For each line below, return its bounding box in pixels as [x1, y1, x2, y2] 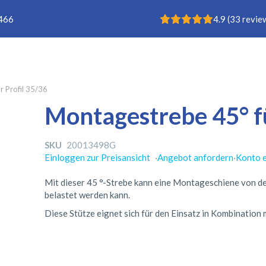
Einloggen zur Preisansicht [45, 151, 151, 163]
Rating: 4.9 [159, 12, 202, 23]
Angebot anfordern [157, 151, 234, 163]
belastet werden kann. [45, 189, 131, 200]
